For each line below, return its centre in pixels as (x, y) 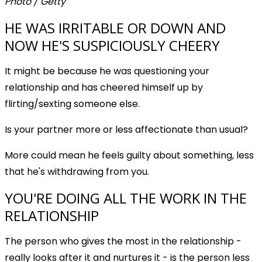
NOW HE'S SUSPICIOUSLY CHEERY (112, 45)
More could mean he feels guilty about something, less (129, 155)
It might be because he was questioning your (107, 71)
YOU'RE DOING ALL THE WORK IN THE (126, 198)
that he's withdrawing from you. (77, 171)
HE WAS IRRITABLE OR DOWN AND (115, 27)
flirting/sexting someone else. (72, 104)
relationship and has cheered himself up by (104, 87)
